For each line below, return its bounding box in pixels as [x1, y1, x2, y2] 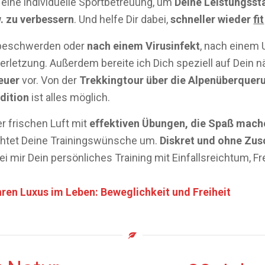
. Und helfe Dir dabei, [74, 13, 171, 26]
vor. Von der [20, 73, 80, 86]
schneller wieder [170, 13, 254, 26]
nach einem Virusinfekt [87, 39, 201, 52]
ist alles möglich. [29, 91, 111, 104]
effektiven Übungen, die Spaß [89, 117, 234, 130]
